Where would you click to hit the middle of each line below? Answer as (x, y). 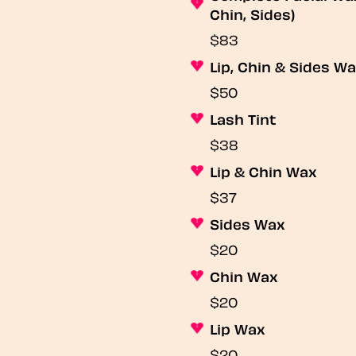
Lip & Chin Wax (263, 171)
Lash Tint (243, 118)
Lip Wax (238, 328)
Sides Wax (248, 223)
